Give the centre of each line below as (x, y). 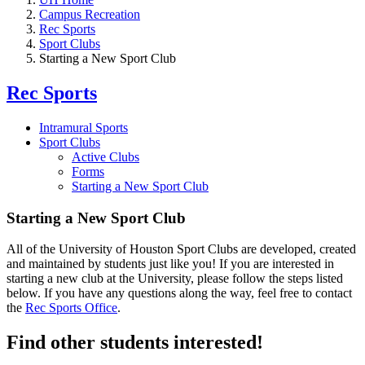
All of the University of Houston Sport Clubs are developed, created (181, 249)
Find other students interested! (135, 343)
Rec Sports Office (71, 308)
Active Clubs (106, 156)
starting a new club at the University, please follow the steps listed (175, 279)
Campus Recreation (90, 14)
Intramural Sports (84, 127)
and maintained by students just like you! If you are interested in (170, 264)
